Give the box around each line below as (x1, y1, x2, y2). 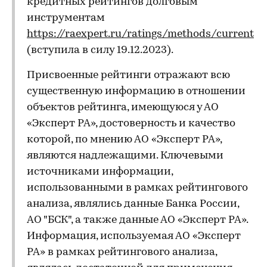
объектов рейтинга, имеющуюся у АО (27, 102, 219, 113)
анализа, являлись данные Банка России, (27, 198, 239, 210)
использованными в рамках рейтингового (27, 182, 248, 194)
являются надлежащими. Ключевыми (27, 150, 223, 162)
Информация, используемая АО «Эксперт (27, 231, 241, 242)
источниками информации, (27, 166, 173, 178)
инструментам (27, 13, 105, 24)
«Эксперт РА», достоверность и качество (27, 118, 235, 129)
